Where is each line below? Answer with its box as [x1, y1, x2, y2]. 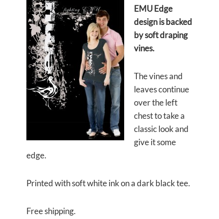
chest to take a [134, 110, 185, 121]
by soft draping [134, 30, 188, 40]
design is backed [134, 17, 192, 27]
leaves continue [134, 84, 189, 94]
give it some [134, 137, 176, 147]
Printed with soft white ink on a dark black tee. [26, 178, 190, 188]
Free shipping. [26, 206, 76, 216]
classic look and [134, 124, 189, 134]
